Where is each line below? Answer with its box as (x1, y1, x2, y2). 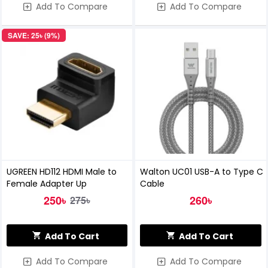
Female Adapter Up (6, 178, 87, 190)
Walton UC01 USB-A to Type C (140, 166, 264, 178)
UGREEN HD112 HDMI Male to (6, 166, 117, 178)
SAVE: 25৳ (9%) (7, 30, 60, 41)
